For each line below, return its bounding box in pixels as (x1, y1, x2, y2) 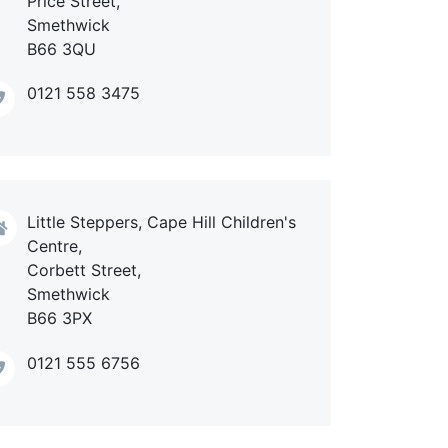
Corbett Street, (27, 260, 141, 281)
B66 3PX (27, 308, 92, 329)
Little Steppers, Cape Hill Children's (27, 212, 296, 233)
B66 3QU (27, 38, 96, 59)
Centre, (27, 236, 82, 257)
